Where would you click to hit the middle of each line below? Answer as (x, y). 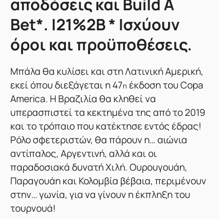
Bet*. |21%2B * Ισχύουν (95, 24)
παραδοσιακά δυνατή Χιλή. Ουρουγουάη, (99, 167)
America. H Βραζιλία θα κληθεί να (83, 99)
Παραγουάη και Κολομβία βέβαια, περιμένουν (109, 181)
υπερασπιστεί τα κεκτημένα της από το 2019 (108, 113)
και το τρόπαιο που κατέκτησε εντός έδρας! (106, 126)
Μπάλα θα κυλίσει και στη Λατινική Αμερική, (107, 72)
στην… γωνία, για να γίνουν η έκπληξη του (100, 195)
